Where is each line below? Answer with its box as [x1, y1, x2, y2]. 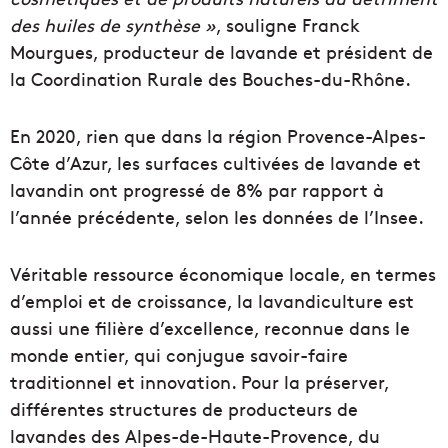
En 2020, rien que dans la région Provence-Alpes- [10, 123, 426, 149]
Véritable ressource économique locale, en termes [10, 261, 436, 287]
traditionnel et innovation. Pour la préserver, [10, 369, 389, 395]
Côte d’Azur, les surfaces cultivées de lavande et [10, 150, 421, 176]
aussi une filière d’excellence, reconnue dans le [10, 315, 410, 341]
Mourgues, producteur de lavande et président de [10, 39, 433, 65]
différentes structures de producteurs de [10, 396, 358, 422]
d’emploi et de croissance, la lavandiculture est [10, 288, 414, 314]
